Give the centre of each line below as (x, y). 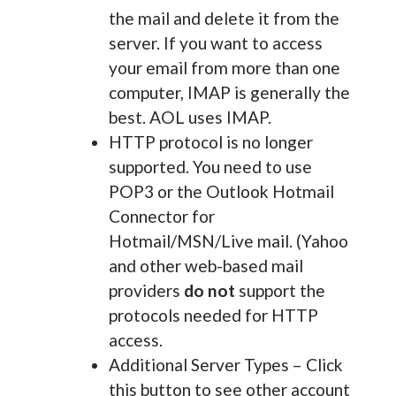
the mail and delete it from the (224, 18)
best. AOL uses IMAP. (190, 117)
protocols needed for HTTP (213, 315)
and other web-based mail (206, 265)
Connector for (161, 216)
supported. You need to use (210, 166)
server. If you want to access (215, 42)
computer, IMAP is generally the (229, 92)
